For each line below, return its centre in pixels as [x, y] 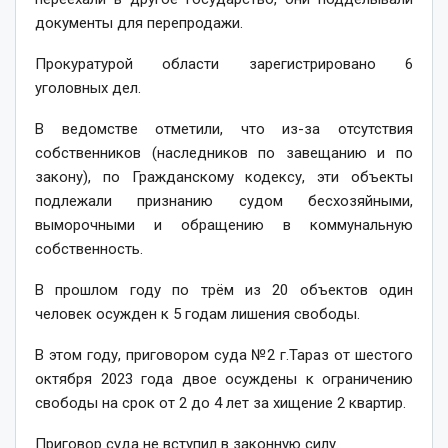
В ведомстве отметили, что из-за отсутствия [224, 128]
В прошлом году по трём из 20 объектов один [224, 289]
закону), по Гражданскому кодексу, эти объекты [224, 176]
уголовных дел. [88, 87]
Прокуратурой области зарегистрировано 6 [224, 63]
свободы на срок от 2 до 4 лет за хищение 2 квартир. [220, 402]
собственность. [89, 248]
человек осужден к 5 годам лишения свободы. [197, 313]
